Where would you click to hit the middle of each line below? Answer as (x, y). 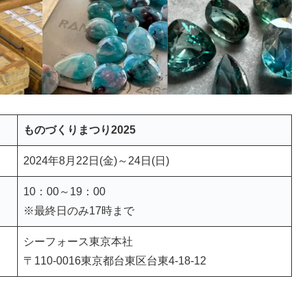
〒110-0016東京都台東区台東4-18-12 (115, 261)
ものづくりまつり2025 (79, 130)
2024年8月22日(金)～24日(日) (96, 161)
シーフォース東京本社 (78, 242)
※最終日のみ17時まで (79, 211)
